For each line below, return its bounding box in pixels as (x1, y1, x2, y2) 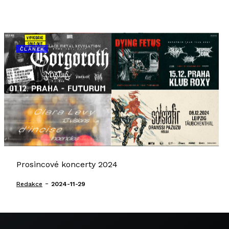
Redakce (16, 180, 42, 188)
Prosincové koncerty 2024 (16, 159, 118, 169)
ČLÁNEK (20, 46, 45, 52)
